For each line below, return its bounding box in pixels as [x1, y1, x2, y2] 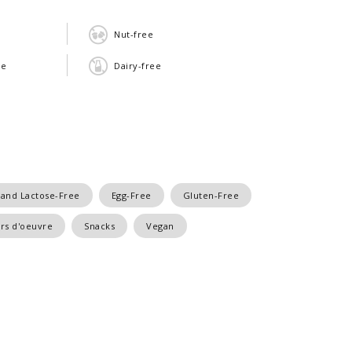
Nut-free [114, 27, 153, 40]
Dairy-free [114, 59, 161, 71]
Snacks [84, 220, 115, 232]
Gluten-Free [182, 189, 239, 201]
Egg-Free [111, 189, 152, 201]
